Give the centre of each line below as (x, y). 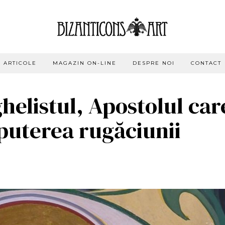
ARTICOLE (20, 63)
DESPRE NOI (154, 63)
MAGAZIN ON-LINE (85, 63)
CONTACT (206, 63)
